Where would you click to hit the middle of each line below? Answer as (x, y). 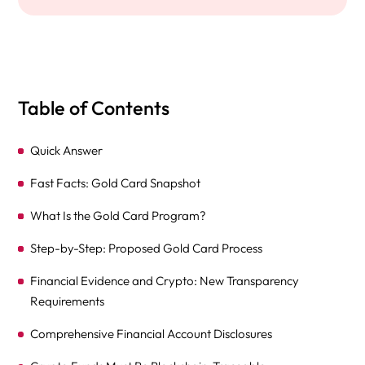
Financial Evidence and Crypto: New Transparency (165, 281)
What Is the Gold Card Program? (119, 215)
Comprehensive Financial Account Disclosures (152, 334)
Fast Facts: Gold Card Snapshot (116, 183)
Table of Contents (94, 108)
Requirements (68, 301)
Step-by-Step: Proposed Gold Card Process (147, 248)
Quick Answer (68, 150)
